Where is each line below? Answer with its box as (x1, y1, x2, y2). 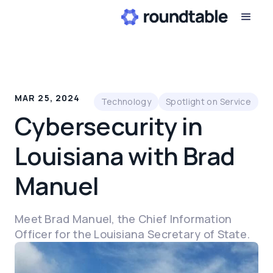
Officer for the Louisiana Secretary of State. (15, 227, 250, 241)
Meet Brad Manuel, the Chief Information (15, 211, 232, 226)
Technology (101, 96, 151, 107)
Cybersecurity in (15, 109, 203, 143)
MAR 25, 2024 (15, 92, 80, 104)
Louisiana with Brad (15, 139, 235, 172)
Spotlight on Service (166, 96, 251, 107)
